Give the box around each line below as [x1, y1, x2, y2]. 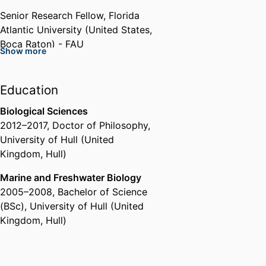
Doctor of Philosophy [52, 119, 148, 132]
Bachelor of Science [58, 186, 147, 198]
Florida [109, 9, 140, 22]
